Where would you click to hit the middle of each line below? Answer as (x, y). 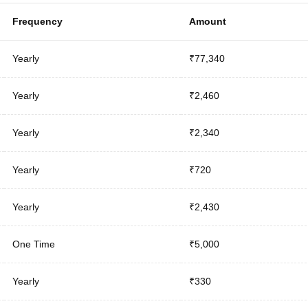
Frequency (37, 21)
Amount (207, 21)
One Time (33, 244)
